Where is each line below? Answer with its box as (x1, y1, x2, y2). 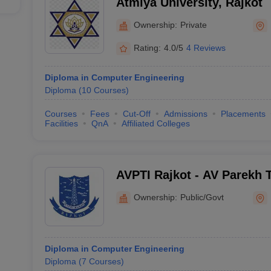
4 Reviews (186, 42, 226, 53)
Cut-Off (122, 109, 151, 119)
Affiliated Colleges (121, 119, 190, 128)
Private (180, 19, 207, 30)
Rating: (133, 42, 161, 53)
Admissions (163, 109, 207, 119)
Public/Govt (180, 192, 224, 202)
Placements (220, 109, 266, 119)
